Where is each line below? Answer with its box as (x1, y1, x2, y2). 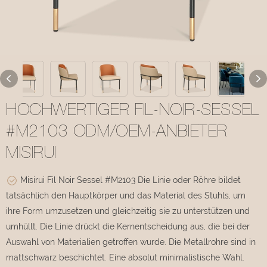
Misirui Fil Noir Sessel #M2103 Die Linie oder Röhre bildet (18, 175, 241, 185)
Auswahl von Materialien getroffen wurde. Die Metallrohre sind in (6, 237, 256, 247)
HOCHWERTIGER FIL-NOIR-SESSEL (6, 103, 259, 120)
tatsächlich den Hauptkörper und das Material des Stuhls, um (6, 190, 246, 200)
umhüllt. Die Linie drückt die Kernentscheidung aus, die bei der (6, 221, 250, 231)
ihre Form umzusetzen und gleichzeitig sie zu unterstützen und (6, 206, 250, 216)
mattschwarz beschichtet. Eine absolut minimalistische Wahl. (6, 252, 244, 262)
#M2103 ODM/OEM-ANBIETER (6, 124, 228, 141)
